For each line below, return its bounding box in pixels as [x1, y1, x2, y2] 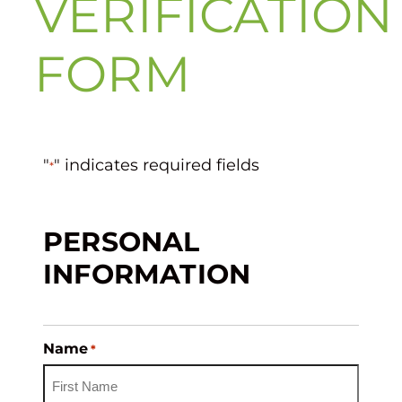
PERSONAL [43, 224, 200, 258]
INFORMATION [43, 257, 251, 291]
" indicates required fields [54, 154, 259, 175]
